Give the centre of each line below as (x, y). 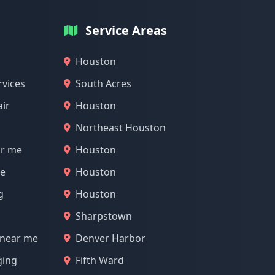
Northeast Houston (121, 128)
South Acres (103, 83)
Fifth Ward (100, 260)
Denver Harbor (110, 238)
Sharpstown (104, 216)
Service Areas (126, 30)
